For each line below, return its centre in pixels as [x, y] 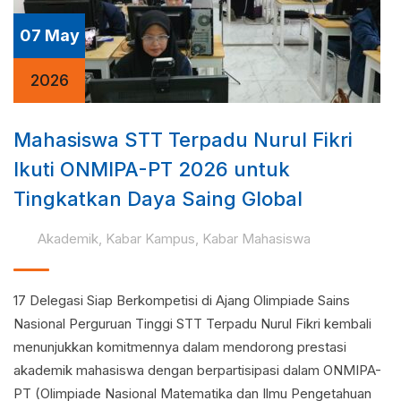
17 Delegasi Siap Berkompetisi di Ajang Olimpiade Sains [182, 300]
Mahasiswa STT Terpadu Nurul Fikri [183, 140]
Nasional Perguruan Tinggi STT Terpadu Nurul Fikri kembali [192, 324]
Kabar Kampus [150, 239]
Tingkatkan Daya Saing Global [158, 199]
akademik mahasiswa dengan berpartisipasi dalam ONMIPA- [197, 370]
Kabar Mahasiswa [256, 239]
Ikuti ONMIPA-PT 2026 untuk [152, 169]
